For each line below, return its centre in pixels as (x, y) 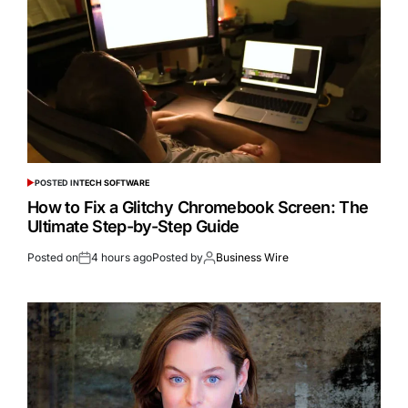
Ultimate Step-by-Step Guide (133, 227)
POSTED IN (56, 183)
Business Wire (252, 258)
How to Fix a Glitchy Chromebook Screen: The (198, 208)
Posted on (53, 258)
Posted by (178, 258)
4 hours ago (122, 258)
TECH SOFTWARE (114, 183)
